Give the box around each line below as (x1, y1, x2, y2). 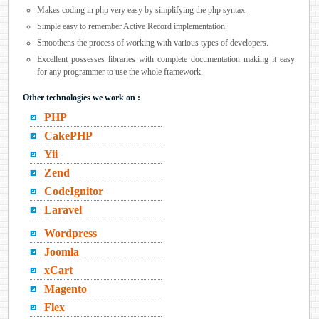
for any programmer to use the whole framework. (37, 67, 204, 77)
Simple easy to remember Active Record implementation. (37, 21, 228, 31)
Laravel (44, 204, 83, 216)
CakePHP (44, 130, 93, 142)
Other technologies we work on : (23, 93, 141, 103)
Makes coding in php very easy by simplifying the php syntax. (37, 5, 248, 15)
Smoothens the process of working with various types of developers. (37, 38, 269, 48)
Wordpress (44, 227, 98, 239)
